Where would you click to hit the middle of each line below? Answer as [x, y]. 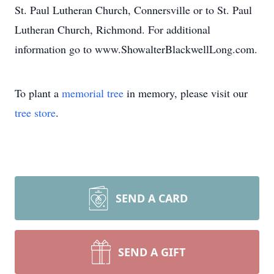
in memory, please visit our [186, 93]
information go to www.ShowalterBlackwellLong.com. [136, 49]
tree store [35, 113]
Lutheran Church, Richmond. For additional [113, 29]
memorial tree [93, 93]
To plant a [38, 93]
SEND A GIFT [152, 252]
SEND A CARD [152, 198]
